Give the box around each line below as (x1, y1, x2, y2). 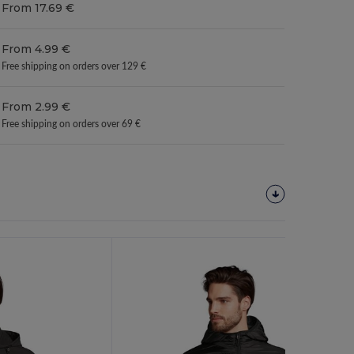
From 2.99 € (2, 99, 71, 114)
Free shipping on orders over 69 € (2, 119, 141, 129)
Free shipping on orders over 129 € (2, 62, 147, 71)
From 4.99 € (2, 41, 71, 56)
